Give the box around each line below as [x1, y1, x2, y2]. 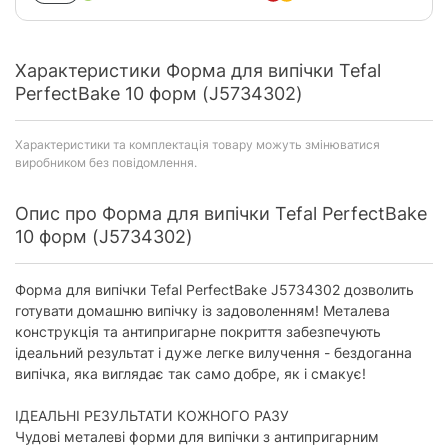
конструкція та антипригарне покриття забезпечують [15, 323, 381, 340]
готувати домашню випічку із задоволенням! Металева [15, 302, 390, 319]
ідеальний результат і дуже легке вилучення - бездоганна [15, 344, 412, 361]
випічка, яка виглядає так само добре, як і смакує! [15, 365, 366, 382]
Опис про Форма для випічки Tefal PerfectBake [15, 203, 427, 224]
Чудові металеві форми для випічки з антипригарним [15, 428, 379, 445]
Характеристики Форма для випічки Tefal [15, 60, 381, 81]
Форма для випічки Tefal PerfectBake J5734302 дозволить [15, 281, 414, 298]
